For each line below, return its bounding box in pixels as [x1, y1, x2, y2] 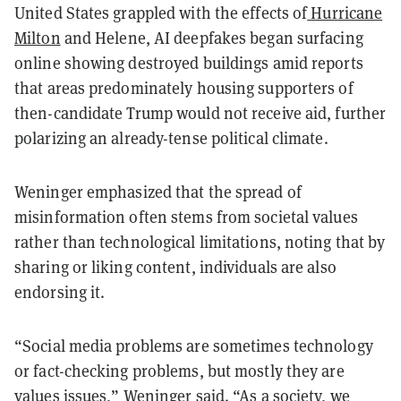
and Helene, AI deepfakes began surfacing [60, 27, 363, 48]
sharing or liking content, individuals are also [14, 256, 337, 277]
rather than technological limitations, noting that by [14, 231, 386, 252]
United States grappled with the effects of [14, 2, 308, 23]
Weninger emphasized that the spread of [14, 181, 302, 202]
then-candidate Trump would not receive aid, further [14, 102, 387, 124]
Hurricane [307, 2, 383, 23]
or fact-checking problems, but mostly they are [14, 360, 345, 381]
